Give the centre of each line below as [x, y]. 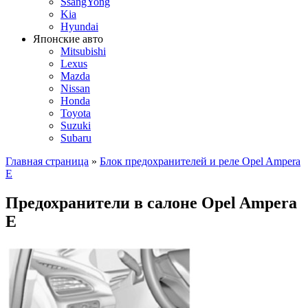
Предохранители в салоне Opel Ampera [151, 202]
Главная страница [47, 161]
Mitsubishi [83, 51]
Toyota [76, 113]
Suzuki [76, 125]
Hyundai [79, 26]
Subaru [76, 138]
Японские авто [68, 39]
